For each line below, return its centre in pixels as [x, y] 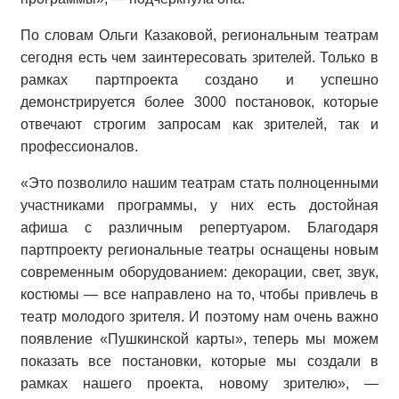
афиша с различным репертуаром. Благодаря [199, 228]
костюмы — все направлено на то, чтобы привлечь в [199, 295]
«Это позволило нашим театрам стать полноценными [199, 183]
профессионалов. [79, 147]
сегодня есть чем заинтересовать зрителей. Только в [199, 58]
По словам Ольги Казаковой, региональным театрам [199, 36]
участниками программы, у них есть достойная [199, 206]
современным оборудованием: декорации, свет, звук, [199, 273]
